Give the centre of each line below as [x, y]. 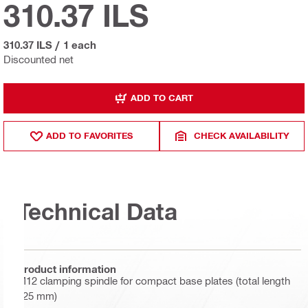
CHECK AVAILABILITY [242, 136]
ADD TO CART [162, 98]
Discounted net [38, 59]
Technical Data [97, 211]
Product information [67, 269]
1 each [80, 44]
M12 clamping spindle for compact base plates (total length [154, 280]
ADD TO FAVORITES [90, 136]
